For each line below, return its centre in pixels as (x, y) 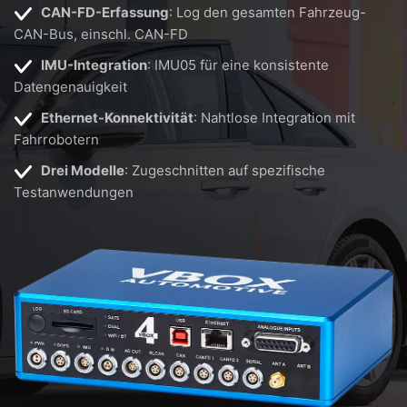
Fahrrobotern (56, 139)
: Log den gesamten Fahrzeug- (268, 12)
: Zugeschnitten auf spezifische (225, 170)
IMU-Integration (94, 65)
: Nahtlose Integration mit (274, 118)
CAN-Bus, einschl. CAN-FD (101, 34)
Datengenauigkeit (70, 87)
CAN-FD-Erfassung (105, 12)
